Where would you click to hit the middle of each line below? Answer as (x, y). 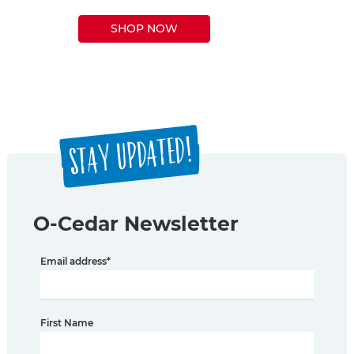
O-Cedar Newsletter (136, 224)
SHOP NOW (144, 29)
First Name (67, 323)
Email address (73, 262)
